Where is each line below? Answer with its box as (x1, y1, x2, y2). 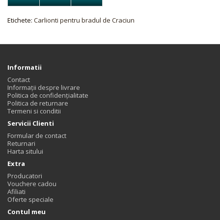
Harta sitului (7, 146, 43, 156)
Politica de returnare (7, 98, 68, 108)
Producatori (7, 171, 42, 180)
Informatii (7, 62, 42, 72)
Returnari (7, 138, 35, 148)
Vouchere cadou (7, 179, 56, 188)
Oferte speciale (7, 194, 54, 204)
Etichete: (7, 15, 34, 25)
